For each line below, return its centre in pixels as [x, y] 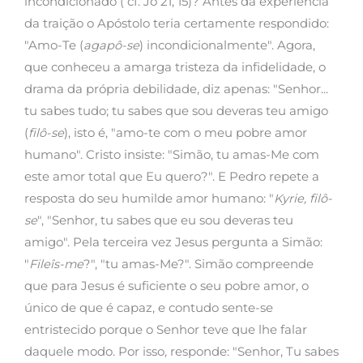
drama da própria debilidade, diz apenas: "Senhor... [176, 89]
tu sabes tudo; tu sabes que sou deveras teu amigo [176, 111]
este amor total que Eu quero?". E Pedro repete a [172, 176]
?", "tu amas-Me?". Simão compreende [199, 264]
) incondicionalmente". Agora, [227, 45]
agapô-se [111, 45]
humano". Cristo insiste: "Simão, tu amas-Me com [172, 154]
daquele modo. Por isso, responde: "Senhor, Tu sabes [181, 351]
